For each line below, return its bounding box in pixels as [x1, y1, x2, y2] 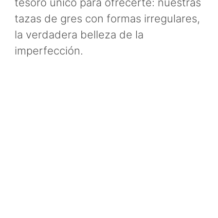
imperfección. [15, 44, 83, 57]
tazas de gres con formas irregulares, [15, 12, 200, 25]
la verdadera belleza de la [15, 28, 144, 41]
